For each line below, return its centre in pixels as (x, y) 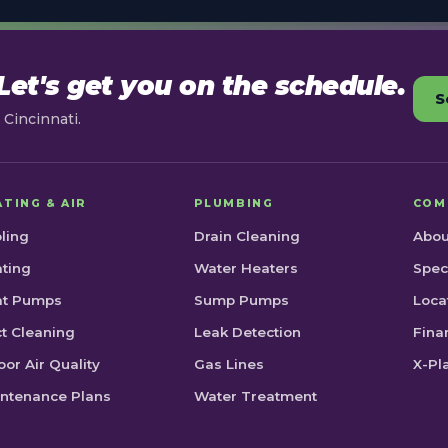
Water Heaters (245, 268)
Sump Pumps (241, 300)
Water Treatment (255, 396)
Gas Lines (228, 364)
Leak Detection (247, 332)
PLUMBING (233, 203)
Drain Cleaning (246, 236)
